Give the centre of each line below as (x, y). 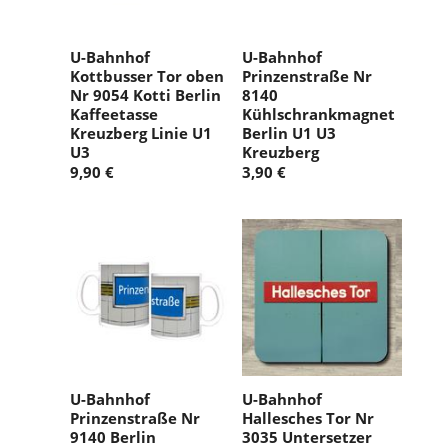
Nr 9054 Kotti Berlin (145, 94)
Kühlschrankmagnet (318, 113)
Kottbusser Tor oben (147, 75)
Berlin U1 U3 (289, 132)
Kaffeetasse (114, 113)
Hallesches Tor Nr (308, 417)
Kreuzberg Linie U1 (141, 132)
